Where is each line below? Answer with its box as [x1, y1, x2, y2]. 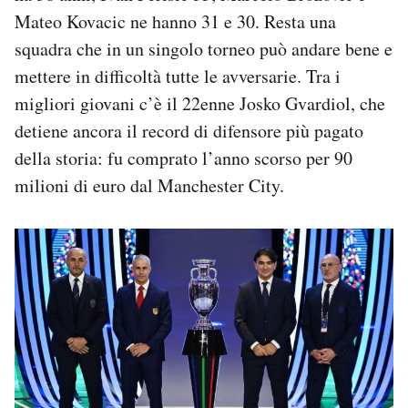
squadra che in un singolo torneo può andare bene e [15, 36, 393, 61]
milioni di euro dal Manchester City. [15, 172, 284, 198]
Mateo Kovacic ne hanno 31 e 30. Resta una [15, 8, 336, 34]
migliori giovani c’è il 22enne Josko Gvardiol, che [15, 90, 385, 116]
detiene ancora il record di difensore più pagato [15, 117, 363, 143]
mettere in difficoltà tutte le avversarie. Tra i [15, 63, 341, 88]
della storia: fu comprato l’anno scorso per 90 [15, 145, 352, 170]
